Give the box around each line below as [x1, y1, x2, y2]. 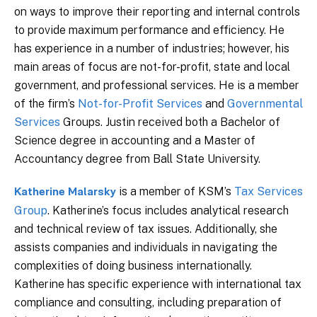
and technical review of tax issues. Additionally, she [14, 222, 277, 236]
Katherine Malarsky [14, 187, 116, 198]
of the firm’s [14, 97, 78, 110]
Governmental [227, 97, 303, 110]
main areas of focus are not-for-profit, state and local [14, 60, 290, 74]
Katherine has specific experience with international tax [14, 277, 301, 291]
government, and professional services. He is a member [14, 79, 299, 92]
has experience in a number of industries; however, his [14, 42, 289, 55]
